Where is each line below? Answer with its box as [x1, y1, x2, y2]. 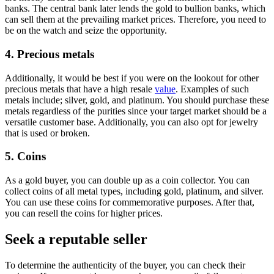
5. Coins [5, 150, 49, 163]
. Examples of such [176, 83, 249, 94]
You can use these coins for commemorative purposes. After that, [5, 197, 254, 208]
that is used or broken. [5, 127, 90, 138]
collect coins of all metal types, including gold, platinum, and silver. [5, 186, 264, 197]
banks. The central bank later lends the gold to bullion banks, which [5, 3, 265, 14]
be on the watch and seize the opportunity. [5, 25, 167, 36]
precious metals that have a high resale [5, 83, 155, 94]
